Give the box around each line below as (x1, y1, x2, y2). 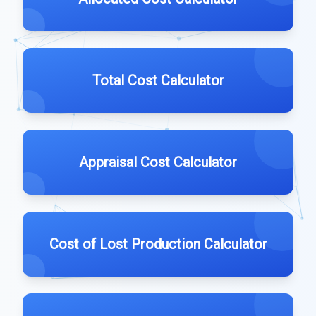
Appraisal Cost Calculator (79, 154, 237, 171)
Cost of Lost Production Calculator (49, 236, 267, 253)
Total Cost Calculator (92, 72, 224, 89)
